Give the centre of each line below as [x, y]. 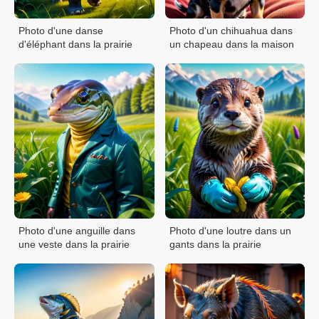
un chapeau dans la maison [231, 44]
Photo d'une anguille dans [77, 230]
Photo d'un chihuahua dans [231, 30]
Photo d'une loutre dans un [230, 230]
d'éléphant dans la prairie [75, 44]
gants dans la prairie [215, 244]
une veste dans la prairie [74, 244]
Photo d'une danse [61, 30]
